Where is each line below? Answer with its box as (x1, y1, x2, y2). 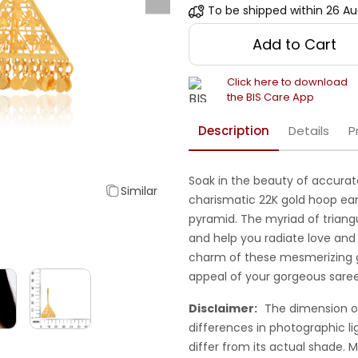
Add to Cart (253, 34, 337, 55)
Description (198, 122, 269, 140)
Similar (121, 182, 157, 199)
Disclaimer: (189, 300, 257, 317)
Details (288, 122, 329, 140)
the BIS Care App (227, 89, 314, 105)
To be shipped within (208, 2, 323, 19)
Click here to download (227, 74, 348, 90)
